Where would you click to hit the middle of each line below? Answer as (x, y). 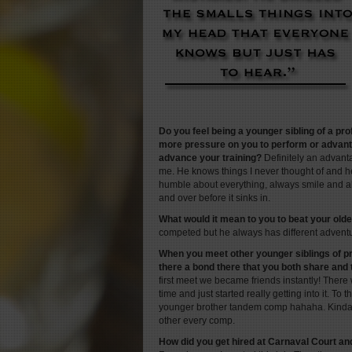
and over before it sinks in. (214, 198)
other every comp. (197, 321)
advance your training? (211, 158)
